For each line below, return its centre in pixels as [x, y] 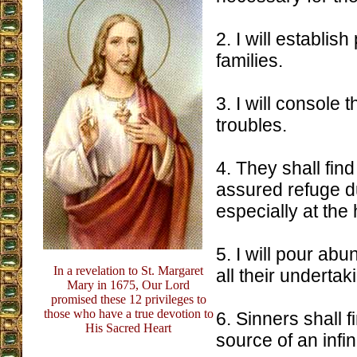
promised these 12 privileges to [128, 299]
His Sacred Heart [128, 328]
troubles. [251, 125]
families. [249, 61]
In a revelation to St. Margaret [128, 271]
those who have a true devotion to [128, 314]
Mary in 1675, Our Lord [128, 285]
